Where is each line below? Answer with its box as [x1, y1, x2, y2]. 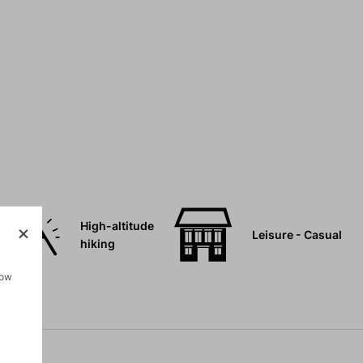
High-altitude [79, 219, 154, 233]
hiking [79, 237, 115, 251]
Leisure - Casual [251, 228, 342, 242]
